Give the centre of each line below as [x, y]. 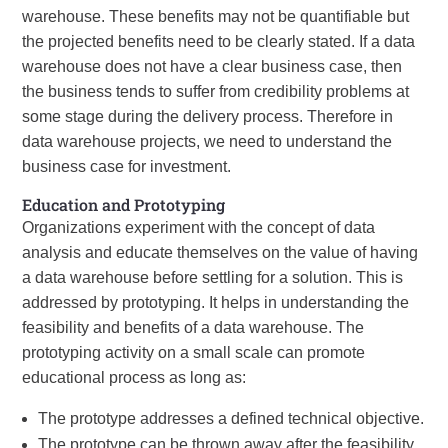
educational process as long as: [134, 377]
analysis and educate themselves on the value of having [220, 252]
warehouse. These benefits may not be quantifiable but [216, 16]
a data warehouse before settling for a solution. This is [213, 277]
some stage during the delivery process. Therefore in [208, 116]
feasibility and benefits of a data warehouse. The [193, 327]
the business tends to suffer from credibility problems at [216, 91]
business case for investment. [127, 166]
